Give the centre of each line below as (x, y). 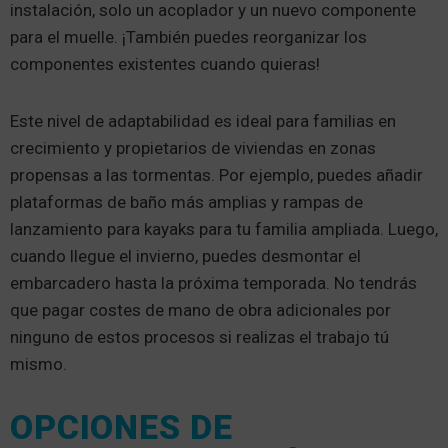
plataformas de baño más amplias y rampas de (186, 202)
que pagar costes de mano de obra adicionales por (200, 310)
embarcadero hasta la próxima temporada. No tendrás (213, 283)
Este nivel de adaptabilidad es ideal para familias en (203, 121)
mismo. (38, 364)
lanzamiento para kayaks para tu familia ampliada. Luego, (224, 229)
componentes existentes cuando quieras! (165, 64)
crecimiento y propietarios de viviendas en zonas (193, 148)
